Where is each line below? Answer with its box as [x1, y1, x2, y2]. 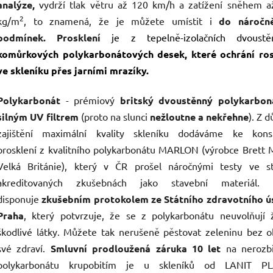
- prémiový [65, 94, 120, 107]
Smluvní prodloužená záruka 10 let [50, 242, 221, 255]
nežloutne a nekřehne [150, 110, 249, 124]
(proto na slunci [79, 110, 151, 123]
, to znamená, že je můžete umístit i [24, 15, 219, 27]
